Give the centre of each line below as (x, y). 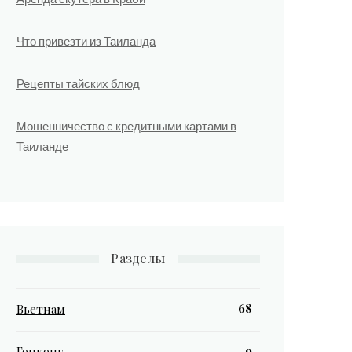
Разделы (138, 258)
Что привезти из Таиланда (86, 40)
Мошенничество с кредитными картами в (126, 125)
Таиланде (42, 146)
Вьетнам (41, 309)
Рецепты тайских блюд (78, 83)
